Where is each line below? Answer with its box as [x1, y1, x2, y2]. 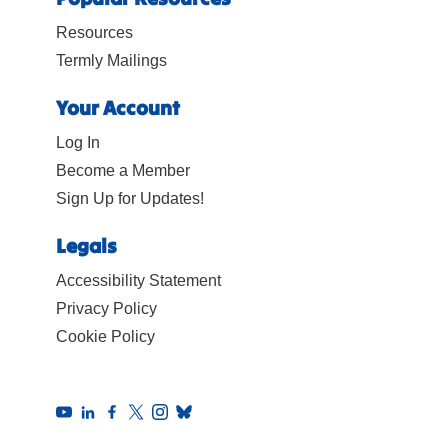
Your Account [56, 95, 180, 121]
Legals [56, 233, 117, 259]
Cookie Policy [56, 328, 155, 346]
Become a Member [56, 162, 190, 180]
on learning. [24, 11, 108, 29]
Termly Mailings [56, 52, 167, 70]
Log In [56, 134, 100, 152]
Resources [56, 24, 133, 42]
